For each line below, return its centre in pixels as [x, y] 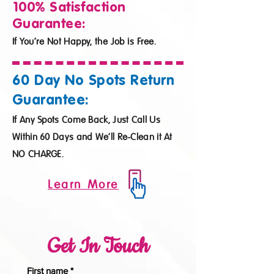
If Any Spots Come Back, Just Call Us [86, 120]
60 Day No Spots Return [94, 81]
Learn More [83, 184]
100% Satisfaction [69, 8]
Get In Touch [98, 247]
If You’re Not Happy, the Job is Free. [84, 41]
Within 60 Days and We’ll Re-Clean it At [92, 137]
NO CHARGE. [38, 154]
